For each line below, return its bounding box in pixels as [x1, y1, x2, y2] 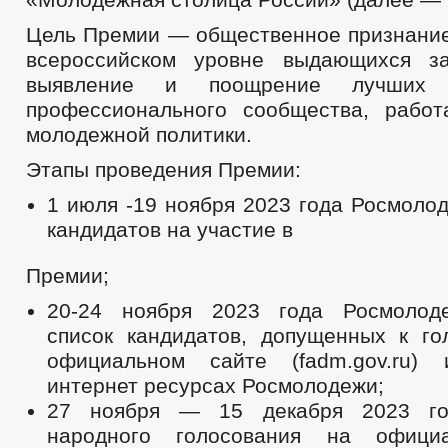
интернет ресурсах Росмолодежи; [47, 374, 384, 397]
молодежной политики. [26, 123, 252, 146]
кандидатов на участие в [47, 218, 293, 241]
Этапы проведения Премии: [26, 158, 301, 181]
